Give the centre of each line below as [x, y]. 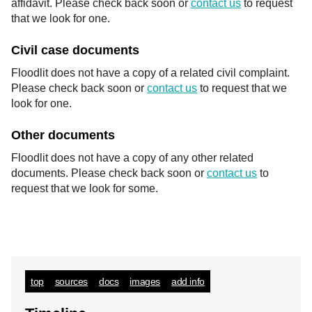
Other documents [63, 135]
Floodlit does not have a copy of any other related [132, 158]
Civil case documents [75, 50]
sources [71, 281]
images [145, 281]
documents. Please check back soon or [109, 173]
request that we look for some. [85, 188]
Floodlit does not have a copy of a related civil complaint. [150, 73]
